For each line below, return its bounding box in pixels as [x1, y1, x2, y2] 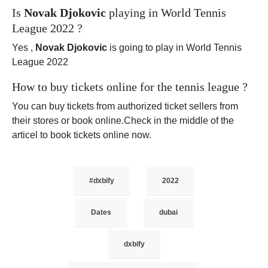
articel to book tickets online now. [12, 130, 151, 141]
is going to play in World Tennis [107, 42, 242, 53]
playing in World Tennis [106, 6, 226, 20]
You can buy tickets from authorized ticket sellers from [12, 101, 238, 112]
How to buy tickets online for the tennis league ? [12, 80, 248, 94]
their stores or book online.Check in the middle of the [12, 115, 234, 126]
